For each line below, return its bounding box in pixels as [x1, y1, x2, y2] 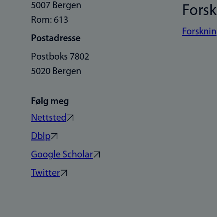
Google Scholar [31, 150, 93, 160]
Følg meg [31, 96, 69, 107]
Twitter [31, 168, 60, 178]
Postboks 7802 [31, 52, 89, 62]
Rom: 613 [31, 15, 68, 25]
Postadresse [31, 33, 80, 44]
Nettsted [31, 113, 66, 123]
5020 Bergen [31, 66, 81, 77]
